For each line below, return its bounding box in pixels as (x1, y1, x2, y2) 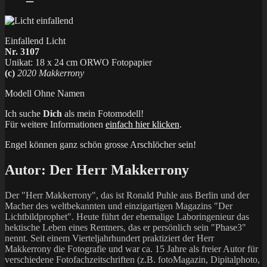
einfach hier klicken (105, 119, 179, 129)
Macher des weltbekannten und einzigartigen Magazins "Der (5, 200, 232, 211)
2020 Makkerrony (17, 67, 84, 78)
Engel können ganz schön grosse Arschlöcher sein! (5, 139, 196, 150)
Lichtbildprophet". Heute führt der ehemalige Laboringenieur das (5, 211, 249, 222)
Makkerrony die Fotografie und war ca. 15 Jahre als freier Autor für (5, 243, 258, 254)
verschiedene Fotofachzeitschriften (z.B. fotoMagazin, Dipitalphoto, (5, 254, 260, 265)
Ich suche (5, 108, 43, 119)
